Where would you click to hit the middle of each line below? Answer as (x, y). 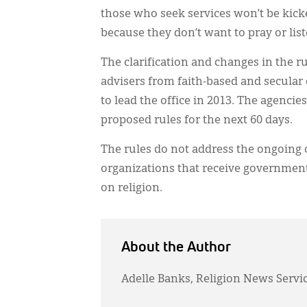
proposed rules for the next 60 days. (197, 120)
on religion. (132, 188)
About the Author (176, 247)
